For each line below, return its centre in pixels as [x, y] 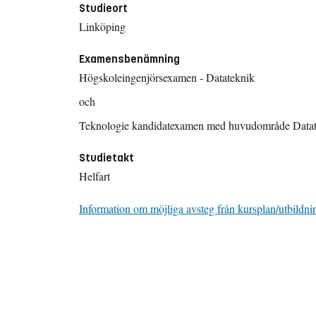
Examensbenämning [129, 59]
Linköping [102, 26]
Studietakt [107, 157]
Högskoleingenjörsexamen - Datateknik [167, 77]
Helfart [95, 176]
